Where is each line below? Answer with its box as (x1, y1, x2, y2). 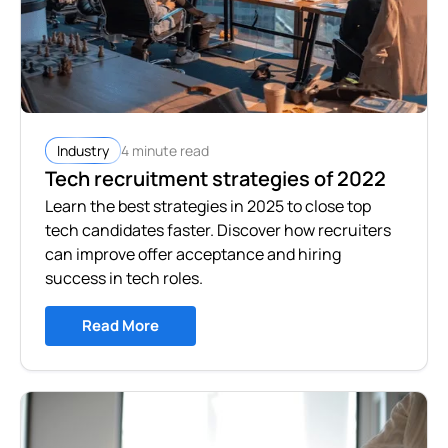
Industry (57, 141, 109, 161)
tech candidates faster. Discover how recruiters (45, 219, 391, 242)
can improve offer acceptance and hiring (45, 243, 341, 266)
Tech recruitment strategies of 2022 (45, 165, 386, 193)
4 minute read (121, 140, 209, 160)
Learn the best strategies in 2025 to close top (45, 195, 371, 218)
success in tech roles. (45, 267, 203, 290)
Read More (82, 315, 159, 337)
